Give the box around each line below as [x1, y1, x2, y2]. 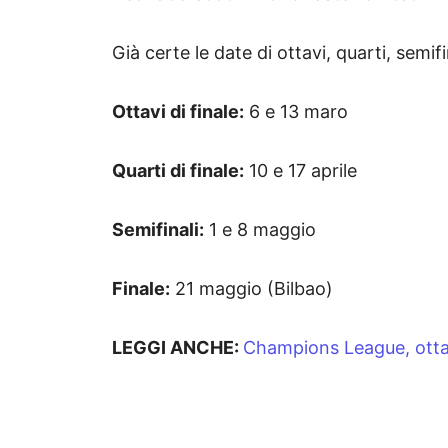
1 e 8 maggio [204, 219, 321, 241]
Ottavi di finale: [112, 101, 244, 123]
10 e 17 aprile [244, 160, 362, 182]
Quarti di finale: [112, 160, 244, 182]
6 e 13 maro [244, 101, 348, 123]
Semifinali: [112, 219, 204, 241]
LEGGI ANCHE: [112, 337, 243, 359]
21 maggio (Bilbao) [170, 278, 338, 300]
